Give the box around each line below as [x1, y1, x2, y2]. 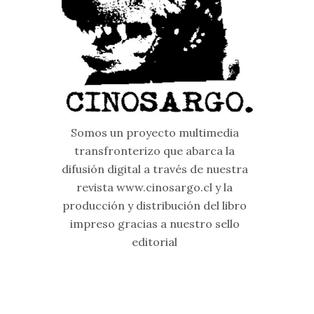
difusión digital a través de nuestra [61, 162, 248, 176]
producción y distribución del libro [62, 198, 247, 212]
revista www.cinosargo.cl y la [76, 180, 233, 194]
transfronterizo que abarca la [74, 144, 235, 158]
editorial [132, 235, 178, 249]
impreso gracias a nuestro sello [69, 217, 240, 231]
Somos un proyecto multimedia [70, 125, 239, 139]
